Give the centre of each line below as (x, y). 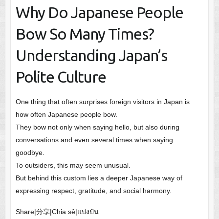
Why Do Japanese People (99, 12)
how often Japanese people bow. (66, 114)
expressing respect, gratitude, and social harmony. (93, 190)
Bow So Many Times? (85, 33)
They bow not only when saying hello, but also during (97, 127)
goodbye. (30, 152)
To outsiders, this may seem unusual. (73, 165)
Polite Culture (61, 77)
